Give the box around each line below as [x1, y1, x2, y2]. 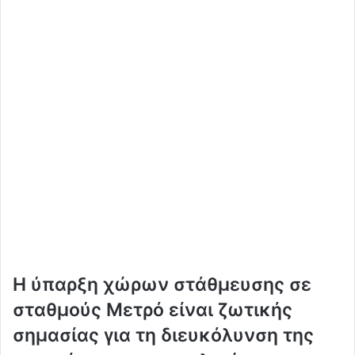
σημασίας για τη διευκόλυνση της [13, 323, 314, 346]
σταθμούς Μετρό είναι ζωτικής [13, 298, 292, 321]
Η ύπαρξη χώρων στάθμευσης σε [13, 273, 311, 296]
